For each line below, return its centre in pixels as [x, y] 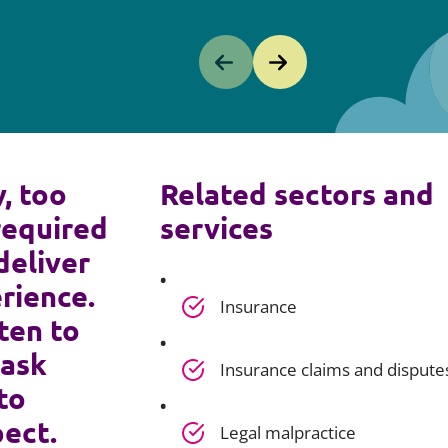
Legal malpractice [287, 432]
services [216, 228]
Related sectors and [296, 194]
